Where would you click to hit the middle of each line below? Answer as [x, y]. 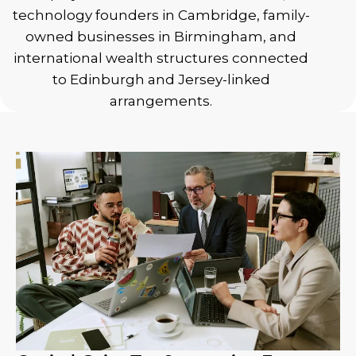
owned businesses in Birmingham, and [161, 37]
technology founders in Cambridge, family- [161, 15]
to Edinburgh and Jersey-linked [161, 79]
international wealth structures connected [161, 58]
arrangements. [161, 101]
